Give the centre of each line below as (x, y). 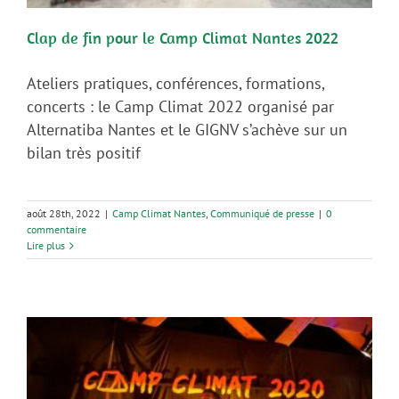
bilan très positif (84, 152)
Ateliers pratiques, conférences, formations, (175, 83)
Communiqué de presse (262, 213)
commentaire (57, 229)
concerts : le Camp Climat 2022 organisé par (180, 106)
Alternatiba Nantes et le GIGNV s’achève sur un (187, 129)
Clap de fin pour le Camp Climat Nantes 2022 (183, 37)
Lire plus (46, 245)
